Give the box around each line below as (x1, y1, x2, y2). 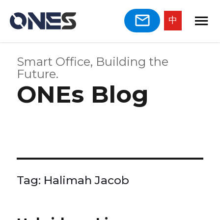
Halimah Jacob (44, 173, 130, 187)
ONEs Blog (17, 80, 149, 109)
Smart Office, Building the (17, 54, 169, 69)
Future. (17, 66, 59, 81)
